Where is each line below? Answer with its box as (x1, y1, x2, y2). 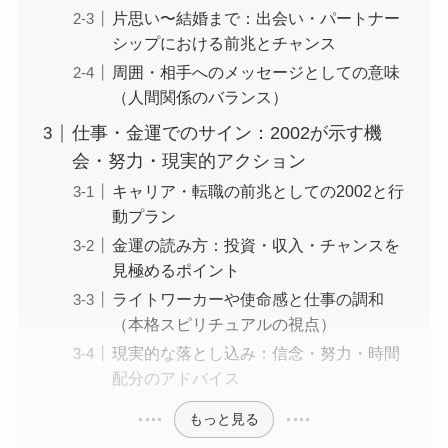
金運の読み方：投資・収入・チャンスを (111, 236, 400, 255)
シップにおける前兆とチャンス (111, 34, 336, 53)
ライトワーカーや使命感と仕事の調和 (111, 290, 384, 309)
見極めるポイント (111, 261, 240, 280)
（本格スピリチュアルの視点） (111, 315, 336, 334)
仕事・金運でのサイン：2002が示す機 (71, 123, 382, 144)
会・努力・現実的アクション (71, 151, 306, 172)
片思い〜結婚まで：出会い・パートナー (111, 9, 400, 28)
